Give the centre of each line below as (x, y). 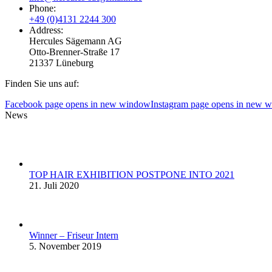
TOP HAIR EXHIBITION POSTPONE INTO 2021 (132, 174)
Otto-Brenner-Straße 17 (74, 52)
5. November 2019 (65, 246)
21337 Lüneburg (61, 63)
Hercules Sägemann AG (76, 41)
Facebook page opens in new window (78, 104)
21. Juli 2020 (54, 185)
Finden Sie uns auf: (42, 83)
